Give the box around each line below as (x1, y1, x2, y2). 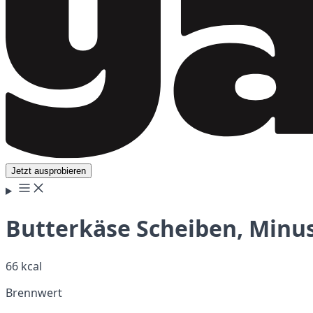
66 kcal (6, 258, 42, 274)
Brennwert (6, 284, 62, 300)
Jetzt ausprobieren (11, 166, 86, 176)
